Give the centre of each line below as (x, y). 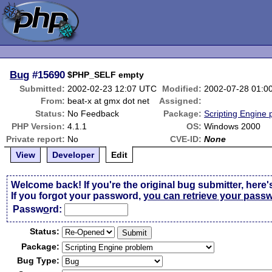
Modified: (182, 89)
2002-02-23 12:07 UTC (112, 89)
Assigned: (181, 101)
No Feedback (93, 114)
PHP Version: (39, 126)
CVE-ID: (186, 139)
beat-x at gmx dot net (109, 101)
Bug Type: (39, 260)
